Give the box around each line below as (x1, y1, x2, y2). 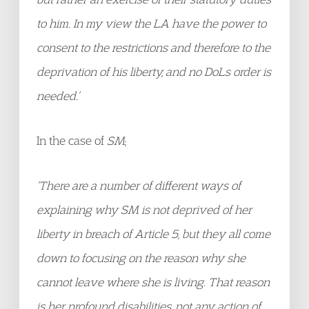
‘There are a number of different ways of (37, 178, 241, 192)
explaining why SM (37, 202, 139, 217)
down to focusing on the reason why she (37, 250, 246, 265)
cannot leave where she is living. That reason (37, 275, 270, 289)
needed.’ (37, 88, 79, 103)
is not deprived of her (139, 202, 252, 217)
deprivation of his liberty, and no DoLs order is (37, 64, 271, 79)
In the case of (37, 133, 107, 148)
